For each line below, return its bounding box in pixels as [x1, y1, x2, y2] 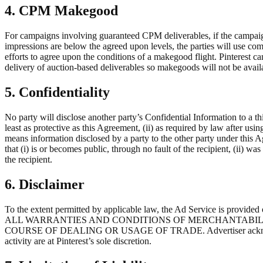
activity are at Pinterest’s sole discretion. [5, 235, 151, 246]
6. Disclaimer [5, 176, 85, 192]
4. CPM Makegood [5, 3, 118, 19]
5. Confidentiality [5, 85, 110, 100]
